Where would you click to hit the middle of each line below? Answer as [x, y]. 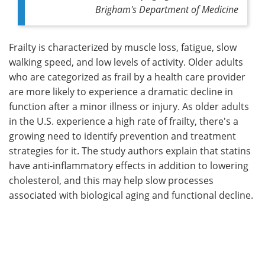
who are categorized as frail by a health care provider [127, 77]
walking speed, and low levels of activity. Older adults [126, 62]
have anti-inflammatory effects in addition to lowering [129, 165]
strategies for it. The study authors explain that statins [130, 151]
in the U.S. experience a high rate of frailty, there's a [124, 121]
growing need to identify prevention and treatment [122, 136]
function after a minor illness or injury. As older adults [129, 106]
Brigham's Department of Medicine [167, 9]
